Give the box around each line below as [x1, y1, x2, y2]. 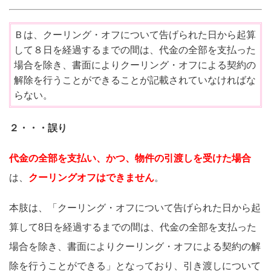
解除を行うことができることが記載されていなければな [14, 75, 256, 86]
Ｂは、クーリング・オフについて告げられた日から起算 [14, 30, 256, 41]
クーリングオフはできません [28, 172, 154, 183]
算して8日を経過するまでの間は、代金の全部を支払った [9, 222, 256, 233]
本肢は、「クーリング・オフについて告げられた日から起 [9, 203, 261, 214]
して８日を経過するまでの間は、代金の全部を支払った [14, 45, 256, 56]
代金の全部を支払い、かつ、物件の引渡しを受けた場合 [9, 153, 251, 164]
